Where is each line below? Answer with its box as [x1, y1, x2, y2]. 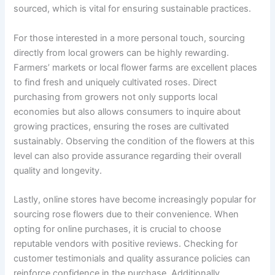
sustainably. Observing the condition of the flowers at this [14, 135, 255, 147]
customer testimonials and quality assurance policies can [14, 253, 251, 265]
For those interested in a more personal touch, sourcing [14, 32, 246, 44]
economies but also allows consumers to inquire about [14, 106, 241, 117]
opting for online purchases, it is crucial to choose [14, 223, 222, 235]
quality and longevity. [14, 165, 103, 176]
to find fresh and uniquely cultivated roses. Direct [14, 76, 217, 88]
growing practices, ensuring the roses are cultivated [14, 120, 230, 132]
